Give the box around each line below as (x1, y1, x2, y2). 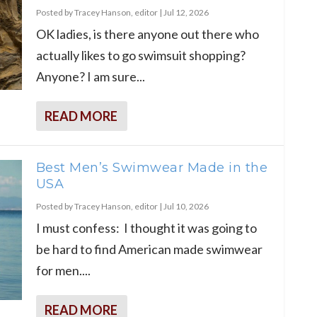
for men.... (35, 262, 91, 278)
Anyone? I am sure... (35, 68, 145, 84)
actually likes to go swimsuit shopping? (35, 47, 246, 63)
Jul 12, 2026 (163, 6, 209, 18)
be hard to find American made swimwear (35, 241, 263, 257)
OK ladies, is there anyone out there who (35, 25, 259, 42)
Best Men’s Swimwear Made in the (35, 159, 267, 175)
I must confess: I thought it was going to (35, 219, 257, 236)
